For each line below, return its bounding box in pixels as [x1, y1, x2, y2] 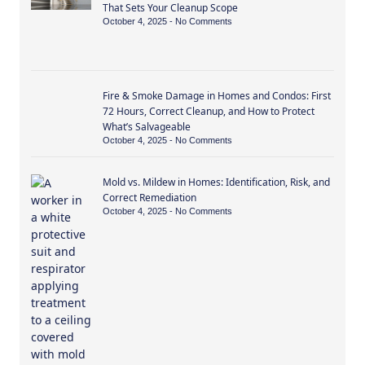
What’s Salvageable [103, 120, 191, 134]
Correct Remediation [103, 191, 197, 205]
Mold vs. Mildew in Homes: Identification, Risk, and [103, 175, 331, 190]
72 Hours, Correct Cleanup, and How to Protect [103, 104, 315, 119]
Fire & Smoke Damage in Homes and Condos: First [103, 89, 332, 103]
